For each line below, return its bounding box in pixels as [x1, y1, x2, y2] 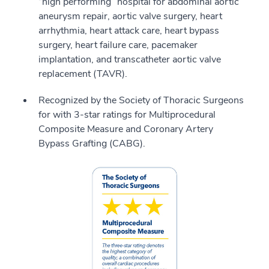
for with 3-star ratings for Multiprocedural [38, 107, 216, 121]
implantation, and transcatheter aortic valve [38, 52, 221, 66]
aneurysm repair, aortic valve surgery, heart [38, 9, 222, 23]
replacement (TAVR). [38, 67, 127, 80]
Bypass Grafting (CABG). [38, 136, 145, 150]
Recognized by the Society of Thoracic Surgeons [38, 93, 244, 107]
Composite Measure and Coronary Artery [38, 122, 213, 136]
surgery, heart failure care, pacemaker [38, 38, 198, 52]
